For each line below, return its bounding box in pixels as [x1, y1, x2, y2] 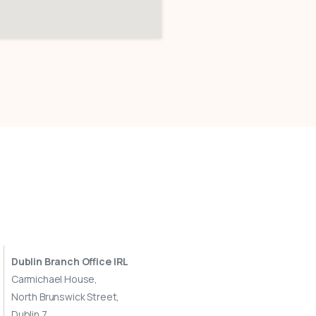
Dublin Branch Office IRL [11, 254, 129, 268]
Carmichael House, [11, 272, 98, 286]
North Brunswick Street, [11, 289, 120, 303]
